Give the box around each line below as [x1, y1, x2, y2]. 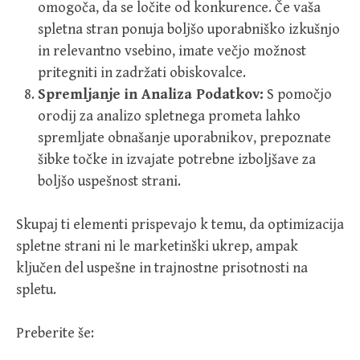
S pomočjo [264, 85, 332, 103]
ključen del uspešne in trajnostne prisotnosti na [16, 259, 308, 276]
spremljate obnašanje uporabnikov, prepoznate [38, 129, 331, 146]
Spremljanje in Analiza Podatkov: [38, 85, 264, 103]
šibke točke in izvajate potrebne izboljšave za [38, 150, 316, 168]
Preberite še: [16, 324, 94, 342]
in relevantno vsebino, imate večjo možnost [38, 42, 306, 59]
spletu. [16, 280, 56, 298]
